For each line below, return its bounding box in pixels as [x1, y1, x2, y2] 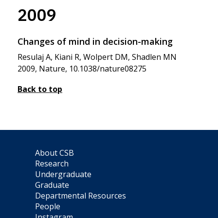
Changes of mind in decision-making [18, 36, 173, 47]
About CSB [35, 147, 74, 158]
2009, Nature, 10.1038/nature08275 [18, 63, 146, 74]
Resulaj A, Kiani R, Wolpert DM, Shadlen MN [18, 52, 177, 62]
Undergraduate [35, 169, 91, 180]
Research [35, 158, 69, 169]
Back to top [18, 84, 62, 94]
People [35, 201, 60, 212]
